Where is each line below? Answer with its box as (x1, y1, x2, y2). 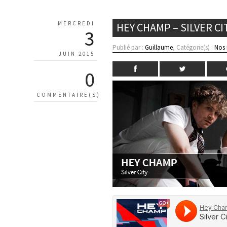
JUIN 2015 (59, 50, 95, 57)
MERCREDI (58, 19, 95, 27)
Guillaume (145, 43, 173, 52)
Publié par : (112, 43, 145, 52)
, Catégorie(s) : (173, 43, 215, 52)
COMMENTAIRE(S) (36, 91, 100, 98)
